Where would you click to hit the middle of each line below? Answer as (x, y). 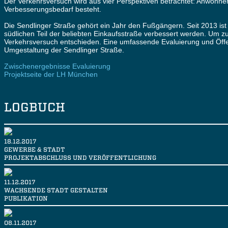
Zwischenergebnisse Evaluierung (57, 66)
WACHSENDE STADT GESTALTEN (56, 190)
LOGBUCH (35, 107)
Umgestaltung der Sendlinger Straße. (64, 50)
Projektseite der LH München (51, 75)
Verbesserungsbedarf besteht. (54, 9)
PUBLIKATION (26, 198)
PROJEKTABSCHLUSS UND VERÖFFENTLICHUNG (80, 158)
